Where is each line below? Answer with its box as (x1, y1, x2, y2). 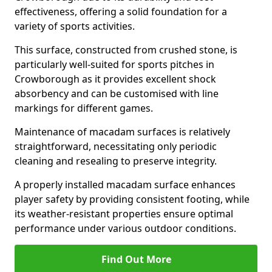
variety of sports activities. (15, 19, 135, 33)
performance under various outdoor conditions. (15, 222, 236, 235)
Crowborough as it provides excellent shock (15, 72, 216, 86)
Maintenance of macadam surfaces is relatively (15, 125, 230, 138)
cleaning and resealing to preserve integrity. (15, 154, 217, 168)
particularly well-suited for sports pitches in (15, 58, 214, 71)
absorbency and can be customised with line (15, 87, 219, 100)
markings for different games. (15, 101, 153, 115)
